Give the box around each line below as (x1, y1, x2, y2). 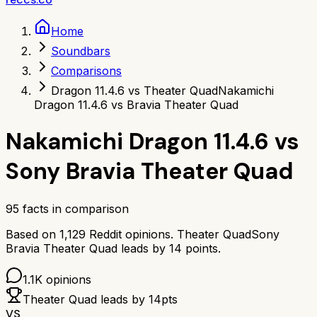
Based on (6, 226, 59, 241)
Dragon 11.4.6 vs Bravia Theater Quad (34, 98, 238, 112)
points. (182, 241, 221, 255)
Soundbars (51, 44, 110, 58)
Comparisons (51, 64, 122, 78)
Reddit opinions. (86, 226, 173, 241)
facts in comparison (19, 201, 129, 216)
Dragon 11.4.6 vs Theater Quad (51, 83, 218, 98)
